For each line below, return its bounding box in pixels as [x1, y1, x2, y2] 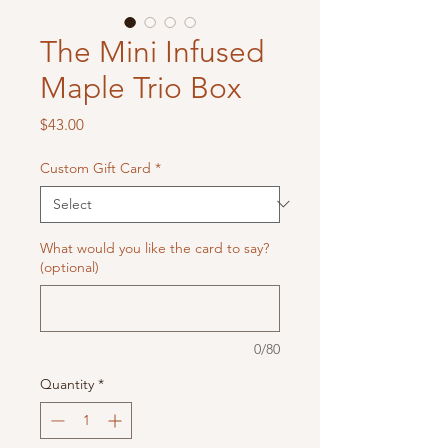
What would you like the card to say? [40, 238, 269, 257]
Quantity [40, 374, 94, 393]
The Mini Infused [40, 33, 264, 70]
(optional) [40, 257, 99, 276]
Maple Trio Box [40, 69, 241, 106]
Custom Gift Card [40, 158, 151, 177]
